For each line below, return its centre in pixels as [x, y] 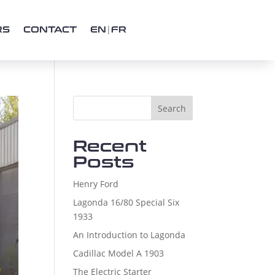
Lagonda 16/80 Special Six [126, 203]
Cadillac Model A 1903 [119, 254]
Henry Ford [96, 184]
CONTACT [50, 30]
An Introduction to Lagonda [130, 235]
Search [172, 109]
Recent [110, 147]
